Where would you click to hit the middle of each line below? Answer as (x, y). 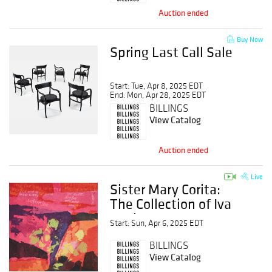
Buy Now (249, 39)
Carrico (130, 218)
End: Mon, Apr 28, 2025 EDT (158, 95)
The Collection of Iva (171, 204)
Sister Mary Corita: (165, 189)
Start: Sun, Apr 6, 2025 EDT (157, 223)
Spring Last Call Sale (172, 52)
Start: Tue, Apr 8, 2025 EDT (157, 86)
